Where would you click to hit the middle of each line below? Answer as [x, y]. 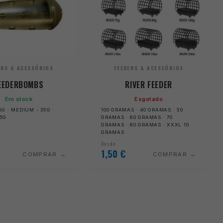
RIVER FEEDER [149, 85]
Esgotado [149, 99]
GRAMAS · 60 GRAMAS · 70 [137, 117]
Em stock [19, 99]
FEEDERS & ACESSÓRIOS [149, 68]
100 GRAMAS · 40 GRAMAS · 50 [142, 110]
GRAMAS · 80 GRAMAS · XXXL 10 [145, 124]
